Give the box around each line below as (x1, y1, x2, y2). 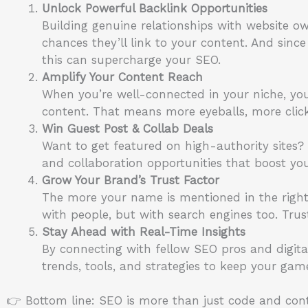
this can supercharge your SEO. (42, 52, 221, 67)
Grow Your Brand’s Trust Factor (42, 173, 219, 187)
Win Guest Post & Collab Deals (42, 121, 213, 135)
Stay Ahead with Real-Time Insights (42, 224, 245, 239)
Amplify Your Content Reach (42, 69, 203, 84)
